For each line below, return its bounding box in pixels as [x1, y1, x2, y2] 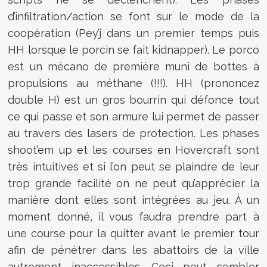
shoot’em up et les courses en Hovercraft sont [8, 143, 259, 156]
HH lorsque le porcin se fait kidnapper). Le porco [8, 43, 259, 56]
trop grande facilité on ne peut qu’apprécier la [8, 176, 259, 190]
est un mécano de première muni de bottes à [8, 60, 259, 73]
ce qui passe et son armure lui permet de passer [8, 110, 259, 123]
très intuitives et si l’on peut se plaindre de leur [8, 160, 259, 173]
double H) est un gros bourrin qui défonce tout [8, 93, 259, 106]
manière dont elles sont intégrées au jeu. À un [8, 193, 259, 206]
